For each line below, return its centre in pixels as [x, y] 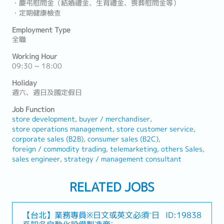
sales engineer [36, 159]
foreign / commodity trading [59, 149]
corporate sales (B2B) [48, 139]
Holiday [24, 83]
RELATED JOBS [112, 187]
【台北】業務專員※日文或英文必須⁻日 [91, 215]
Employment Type [41, 30]
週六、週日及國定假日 [47, 92]
